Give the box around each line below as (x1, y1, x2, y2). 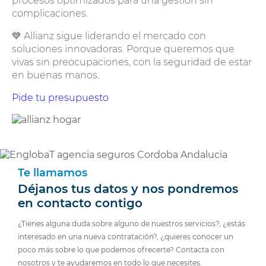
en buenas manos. (12, 69, 99, 81)
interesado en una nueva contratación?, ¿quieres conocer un (18, 232, 233, 241)
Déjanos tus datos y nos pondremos (18, 181, 238, 196)
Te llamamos (18, 166, 87, 179)
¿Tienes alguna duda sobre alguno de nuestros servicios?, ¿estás (18, 218, 245, 228)
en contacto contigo (18, 195, 142, 210)
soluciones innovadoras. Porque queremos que (12, 43, 235, 55)
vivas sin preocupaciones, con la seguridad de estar (12, 56, 252, 68)
